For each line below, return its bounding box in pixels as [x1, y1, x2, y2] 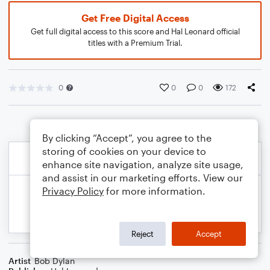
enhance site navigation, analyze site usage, [42, 159, 243, 170]
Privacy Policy [42, 185, 104, 196]
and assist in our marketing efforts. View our [42, 172, 243, 183]
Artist [8, 256, 31, 266]
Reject [131, 228, 154, 239]
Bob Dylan [34, 256, 75, 266]
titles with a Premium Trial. [87, 38, 183, 48]
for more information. [104, 185, 206, 196]
